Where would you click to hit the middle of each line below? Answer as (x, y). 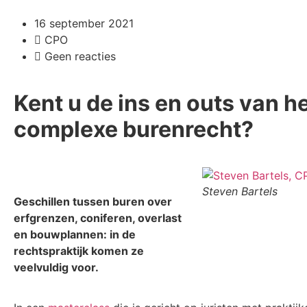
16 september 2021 (84, 23)
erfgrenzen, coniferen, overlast (98, 218)
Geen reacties (80, 56)
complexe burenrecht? (134, 129)
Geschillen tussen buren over (93, 202)
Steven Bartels (240, 191)
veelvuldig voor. (56, 268)
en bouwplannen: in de (75, 235)
